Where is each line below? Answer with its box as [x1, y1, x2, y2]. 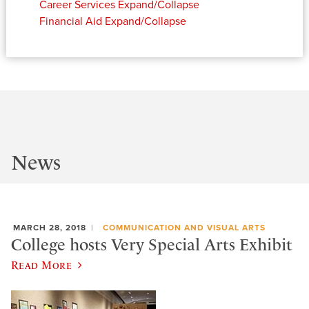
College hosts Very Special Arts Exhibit [11, 235, 292, 255]
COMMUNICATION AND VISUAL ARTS [102, 222, 266, 232]
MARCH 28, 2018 [13, 222, 86, 232]
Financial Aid [39, 14, 102, 28]
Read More [11, 258, 72, 271]
